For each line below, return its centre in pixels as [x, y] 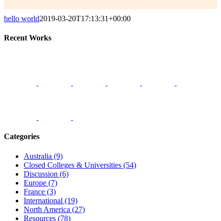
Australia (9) [43, 156]
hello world [22, 18]
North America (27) [54, 209]
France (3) [40, 191]
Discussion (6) [46, 174]
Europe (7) [40, 183]
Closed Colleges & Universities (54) [80, 165]
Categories [22, 137]
